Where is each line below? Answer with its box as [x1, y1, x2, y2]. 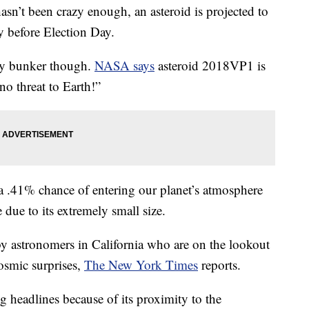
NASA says [94, 57, 154, 74]
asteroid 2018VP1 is [154, 57, 266, 74]
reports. [198, 256, 241, 274]
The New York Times [84, 256, 198, 274]
